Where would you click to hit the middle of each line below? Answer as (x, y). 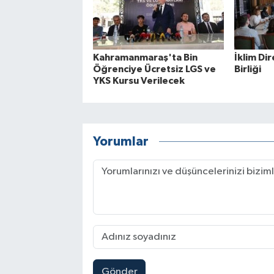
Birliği (247, 69)
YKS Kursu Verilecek (139, 81)
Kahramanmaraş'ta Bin (145, 58)
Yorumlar (120, 141)
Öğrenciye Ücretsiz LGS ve (154, 69)
